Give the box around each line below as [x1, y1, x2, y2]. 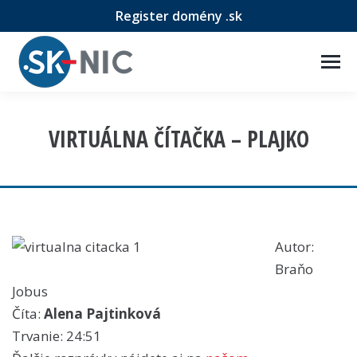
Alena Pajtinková [44, 304, 161, 323]
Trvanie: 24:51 [12, 327, 101, 345]
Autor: [275, 237, 314, 256]
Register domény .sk [115, 7, 242, 25]
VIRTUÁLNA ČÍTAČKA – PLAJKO [48, 124, 309, 154]
